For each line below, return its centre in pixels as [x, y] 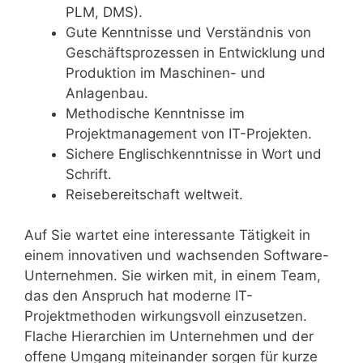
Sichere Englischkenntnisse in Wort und [194, 154]
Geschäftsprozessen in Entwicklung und [196, 52]
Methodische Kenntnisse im [155, 113]
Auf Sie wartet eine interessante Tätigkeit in [167, 235]
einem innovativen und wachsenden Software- [177, 255]
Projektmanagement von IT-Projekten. [189, 133]
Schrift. [89, 174]
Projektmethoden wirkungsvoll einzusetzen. [166, 316]
